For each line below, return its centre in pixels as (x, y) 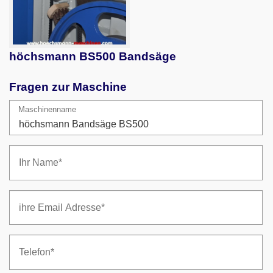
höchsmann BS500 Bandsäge (93, 57)
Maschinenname (47, 110)
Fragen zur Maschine (68, 87)
